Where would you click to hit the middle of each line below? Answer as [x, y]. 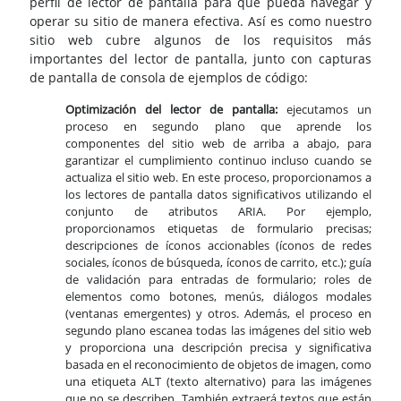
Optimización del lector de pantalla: [176, 110]
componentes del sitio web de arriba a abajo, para [218, 144]
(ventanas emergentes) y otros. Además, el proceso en [218, 314]
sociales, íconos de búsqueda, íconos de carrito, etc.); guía [218, 263]
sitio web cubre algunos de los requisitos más [200, 40]
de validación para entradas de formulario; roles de [218, 280]
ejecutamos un [329, 110]
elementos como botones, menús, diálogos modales [218, 297]
